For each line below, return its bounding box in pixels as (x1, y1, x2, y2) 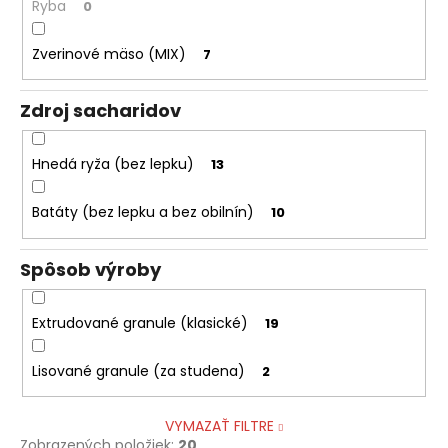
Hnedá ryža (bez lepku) (31, 154, 194, 175)
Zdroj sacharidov (20, 98, 181, 124)
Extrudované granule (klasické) (31, 312, 248, 333)
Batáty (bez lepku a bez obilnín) (31, 202, 254, 223)
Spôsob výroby (20, 256, 161, 282)
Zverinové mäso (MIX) (31, 43, 186, 64)
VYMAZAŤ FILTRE (164, 416, 274, 437)
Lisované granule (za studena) (31, 360, 245, 381)
